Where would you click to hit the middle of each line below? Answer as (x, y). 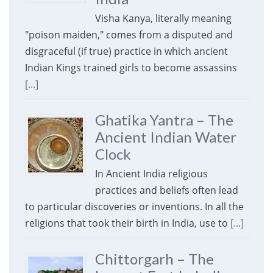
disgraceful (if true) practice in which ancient (126, 51)
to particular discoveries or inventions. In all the (134, 207)
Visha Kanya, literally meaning (163, 19)
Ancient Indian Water (165, 137)
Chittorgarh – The (154, 259)
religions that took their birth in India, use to (127, 223)
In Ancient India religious (151, 174)
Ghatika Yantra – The (164, 120)
